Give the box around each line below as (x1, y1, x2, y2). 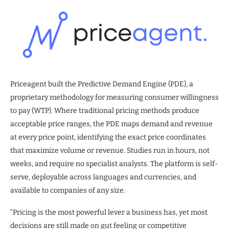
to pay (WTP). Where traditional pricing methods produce (10, 106, 199, 115)
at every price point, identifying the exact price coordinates (10, 132, 206, 142)
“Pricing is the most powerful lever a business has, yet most (10, 208, 208, 217)
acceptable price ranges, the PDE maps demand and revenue (10, 119, 213, 128)
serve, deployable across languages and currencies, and (10, 172, 196, 181)
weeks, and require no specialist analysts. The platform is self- (10, 159, 218, 168)
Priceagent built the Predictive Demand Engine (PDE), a (10, 79, 193, 88)
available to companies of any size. (10, 186, 125, 195)
